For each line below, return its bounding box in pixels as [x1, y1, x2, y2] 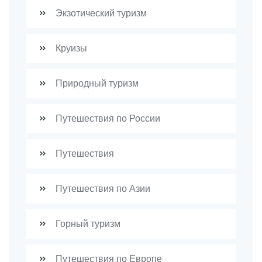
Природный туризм [53, 77, 139, 90]
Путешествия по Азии [53, 182, 150, 195]
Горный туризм [53, 217, 120, 230]
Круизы [53, 42, 87, 55]
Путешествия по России [53, 112, 160, 125]
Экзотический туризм [53, 6, 147, 20]
